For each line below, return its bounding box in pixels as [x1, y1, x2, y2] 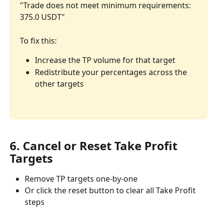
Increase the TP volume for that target [35, 55, 175, 66]
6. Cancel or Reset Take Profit [10, 137, 180, 154]
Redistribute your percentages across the [35, 66, 189, 77]
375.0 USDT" [20, 12, 65, 23]
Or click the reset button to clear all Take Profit [25, 185, 198, 196]
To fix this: [20, 35, 57, 46]
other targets [35, 78, 84, 89]
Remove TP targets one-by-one [25, 173, 138, 184]
